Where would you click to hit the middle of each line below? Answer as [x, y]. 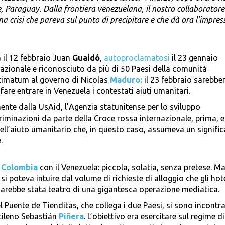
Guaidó [86, 58]
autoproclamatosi [137, 58]
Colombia [19, 167]
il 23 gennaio [194, 58]
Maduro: [127, 80]
